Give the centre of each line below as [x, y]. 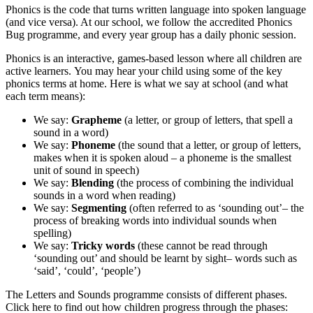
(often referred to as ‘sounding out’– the [217, 208]
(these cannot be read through [201, 245]
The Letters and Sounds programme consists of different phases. [146, 294]
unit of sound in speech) [86, 170]
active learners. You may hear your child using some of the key [144, 71]
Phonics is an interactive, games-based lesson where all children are [154, 58]
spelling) [52, 233]
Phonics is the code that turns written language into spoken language [156, 9]
